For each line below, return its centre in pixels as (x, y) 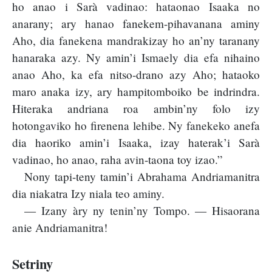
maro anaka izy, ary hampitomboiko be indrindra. (136, 92)
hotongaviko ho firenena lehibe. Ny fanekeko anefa (136, 126)
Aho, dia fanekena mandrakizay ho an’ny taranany (136, 41)
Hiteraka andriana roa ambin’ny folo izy (136, 109)
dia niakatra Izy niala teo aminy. (88, 194)
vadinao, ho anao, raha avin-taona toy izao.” (117, 160)
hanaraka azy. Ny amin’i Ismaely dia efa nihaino (136, 58)
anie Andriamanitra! (60, 228)
